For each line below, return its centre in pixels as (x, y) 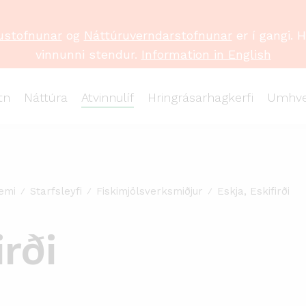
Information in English (206, 54)
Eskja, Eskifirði (253, 191)
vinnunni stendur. (88, 54)
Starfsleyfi (56, 191)
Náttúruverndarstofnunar (158, 35)
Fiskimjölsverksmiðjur (150, 191)
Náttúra (46, 97)
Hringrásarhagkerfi (200, 97)
